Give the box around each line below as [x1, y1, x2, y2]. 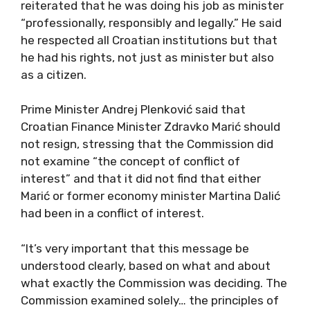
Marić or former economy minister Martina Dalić [21, 189, 280, 203]
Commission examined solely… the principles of [21, 293, 279, 307]
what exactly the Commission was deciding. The [21, 275, 287, 290]
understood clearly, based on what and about [21, 258, 271, 273]
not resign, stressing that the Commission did [21, 137, 273, 151]
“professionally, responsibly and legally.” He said [21, 15, 282, 30]
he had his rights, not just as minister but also [21, 50, 274, 64]
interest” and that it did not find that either [21, 172, 261, 185]
